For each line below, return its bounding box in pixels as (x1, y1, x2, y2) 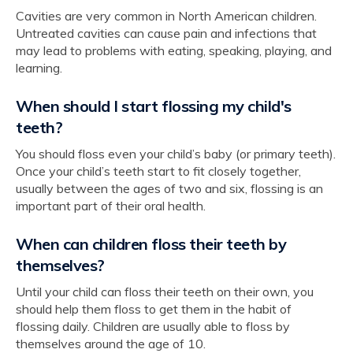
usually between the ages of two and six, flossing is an (16, 180, 323, 196)
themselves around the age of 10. (16, 335, 206, 351)
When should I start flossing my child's (16, 95, 292, 116)
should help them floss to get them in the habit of (16, 300, 292, 317)
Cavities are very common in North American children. (16, 7, 317, 24)
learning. (16, 59, 65, 76)
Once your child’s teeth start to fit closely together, (16, 162, 301, 179)
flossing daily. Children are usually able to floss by (16, 318, 290, 334)
